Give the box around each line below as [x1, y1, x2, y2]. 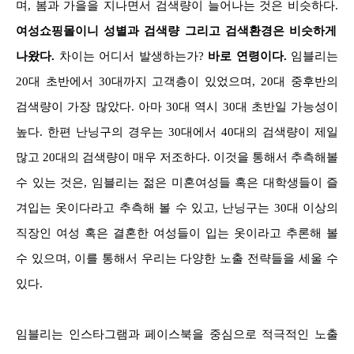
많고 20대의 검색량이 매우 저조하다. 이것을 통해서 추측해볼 [16, 150, 338, 164]
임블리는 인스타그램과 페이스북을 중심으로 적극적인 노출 [16, 327, 338, 341]
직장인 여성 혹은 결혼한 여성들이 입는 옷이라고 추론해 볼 [16, 226, 338, 239]
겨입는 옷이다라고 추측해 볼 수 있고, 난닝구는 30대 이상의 [16, 201, 338, 214]
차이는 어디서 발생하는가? [58, 49, 208, 62]
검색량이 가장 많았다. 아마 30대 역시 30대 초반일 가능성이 [16, 100, 338, 113]
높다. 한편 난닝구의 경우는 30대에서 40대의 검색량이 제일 [16, 125, 338, 138]
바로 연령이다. [208, 49, 287, 62]
